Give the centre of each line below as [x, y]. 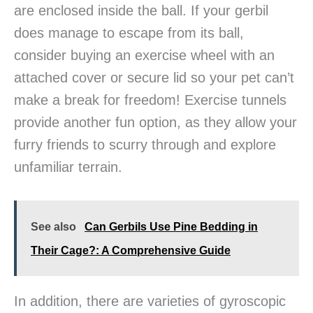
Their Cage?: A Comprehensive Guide [131, 251]
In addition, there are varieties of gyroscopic [150, 301]
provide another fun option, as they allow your [155, 123]
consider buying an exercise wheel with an [144, 56]
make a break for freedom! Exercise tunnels [150, 100]
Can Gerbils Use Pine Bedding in [171, 227]
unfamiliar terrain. [68, 167]
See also [53, 227]
